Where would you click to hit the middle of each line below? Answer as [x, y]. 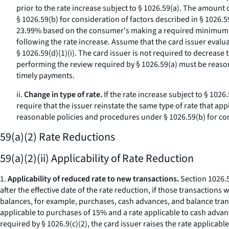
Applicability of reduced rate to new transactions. [93, 179]
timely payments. [45, 76]
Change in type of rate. [63, 95]
